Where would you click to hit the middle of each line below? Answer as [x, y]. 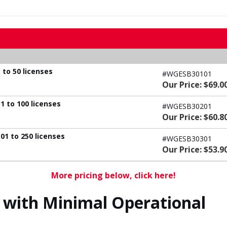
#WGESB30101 [187, 74]
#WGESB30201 [187, 106]
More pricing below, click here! [113, 176]
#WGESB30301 [187, 139]
